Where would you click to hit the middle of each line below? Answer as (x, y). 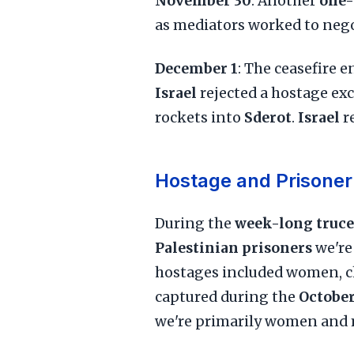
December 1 (196, 69)
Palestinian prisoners (233, 248)
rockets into (200, 118)
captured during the (227, 297)
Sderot (268, 118)
